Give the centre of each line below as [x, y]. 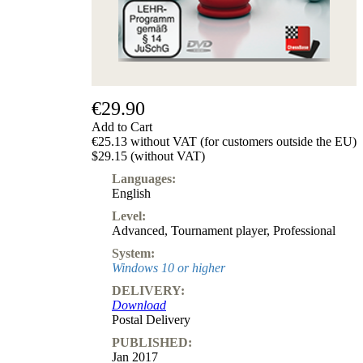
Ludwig [224, 54]
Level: [129, 216]
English [131, 193]
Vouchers [228, 83]
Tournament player [219, 230]
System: [133, 253]
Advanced [138, 230]
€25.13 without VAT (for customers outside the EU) [224, 141]
